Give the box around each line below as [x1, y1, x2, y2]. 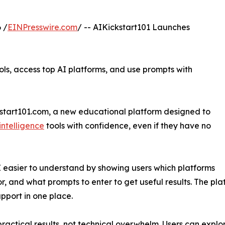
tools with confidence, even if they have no [44, 121, 211, 131]
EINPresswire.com [8, 22, 77, 33]
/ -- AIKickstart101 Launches [77, 22, 190, 33]
